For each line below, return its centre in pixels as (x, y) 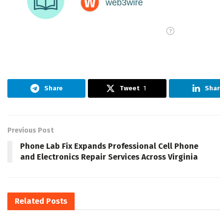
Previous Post (30, 131)
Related (29, 201)
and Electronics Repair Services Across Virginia (109, 157)
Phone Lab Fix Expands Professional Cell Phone (109, 146)
